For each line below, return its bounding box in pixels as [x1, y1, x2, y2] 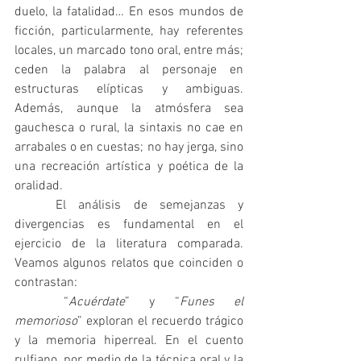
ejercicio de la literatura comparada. [15, 236, 243, 253]
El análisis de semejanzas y [15, 197, 56, 214]
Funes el [179, 294, 243, 311]
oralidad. [15, 178, 63, 195]
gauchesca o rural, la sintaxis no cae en [15, 120, 243, 137]
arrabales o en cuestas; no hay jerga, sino [15, 139, 243, 156]
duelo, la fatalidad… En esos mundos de [15, 4, 243, 21]
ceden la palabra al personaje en [15, 62, 243, 79]
